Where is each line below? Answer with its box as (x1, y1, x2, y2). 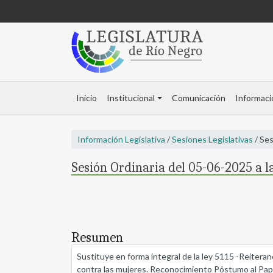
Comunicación (171, 93, 225, 104)
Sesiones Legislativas (172, 134, 253, 145)
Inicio (76, 93, 97, 104)
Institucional (107, 93, 155, 104)
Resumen (71, 230, 123, 246)
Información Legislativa (77, 134, 165, 145)
